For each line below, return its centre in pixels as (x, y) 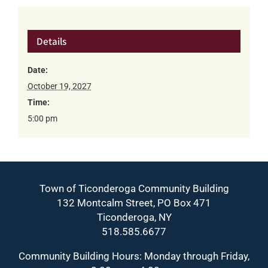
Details (51, 42)
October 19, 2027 (59, 86)
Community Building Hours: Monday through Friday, (134, 256)
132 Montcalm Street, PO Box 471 (134, 202)
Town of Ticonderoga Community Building (134, 188)
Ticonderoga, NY (134, 217)
